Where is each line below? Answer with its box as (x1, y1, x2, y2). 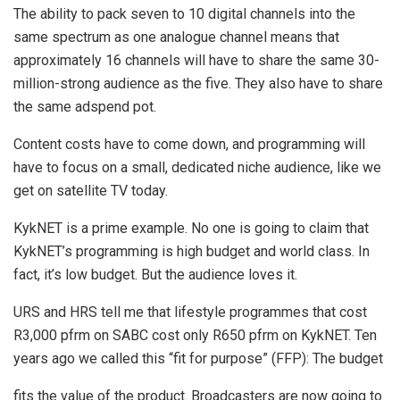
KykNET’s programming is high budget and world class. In (13, 242, 370, 260)
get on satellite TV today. (13, 181, 168, 199)
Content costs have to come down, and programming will (13, 135, 365, 153)
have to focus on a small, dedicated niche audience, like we (13, 158, 381, 176)
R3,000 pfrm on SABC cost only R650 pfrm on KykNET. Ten (13, 326, 377, 344)
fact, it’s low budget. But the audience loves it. (13, 265, 297, 283)
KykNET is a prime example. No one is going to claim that (13, 219, 369, 237)
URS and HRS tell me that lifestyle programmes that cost (13, 303, 367, 321)
